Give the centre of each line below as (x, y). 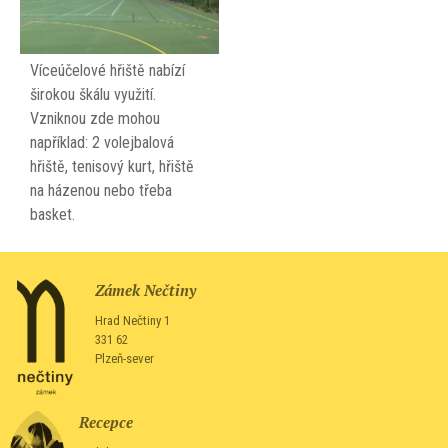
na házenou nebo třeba (101, 190)
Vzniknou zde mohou (95, 118)
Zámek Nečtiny (146, 289)
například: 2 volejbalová (102, 142)
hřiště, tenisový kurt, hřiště (112, 166)
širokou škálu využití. (93, 94)
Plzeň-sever (125, 358)
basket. (52, 214)
